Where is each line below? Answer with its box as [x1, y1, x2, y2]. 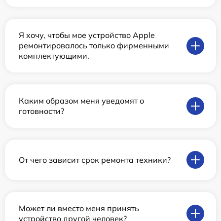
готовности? [19, 106, 64, 116]
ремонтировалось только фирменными [19, 40, 169, 50]
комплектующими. [19, 51, 89, 61]
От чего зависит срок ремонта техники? [19, 154, 171, 165]
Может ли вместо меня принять [19, 203, 139, 213]
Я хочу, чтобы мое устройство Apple [19, 30, 155, 40]
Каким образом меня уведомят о [19, 96, 144, 106]
